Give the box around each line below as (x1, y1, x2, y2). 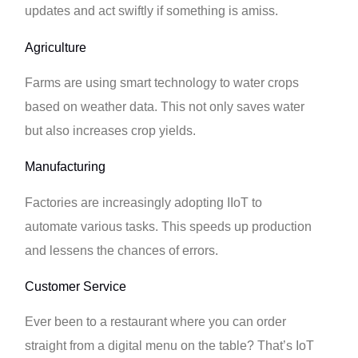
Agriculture (25, 40, 87, 54)
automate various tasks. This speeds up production (25, 219, 312, 233)
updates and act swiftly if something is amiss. (25, 4, 279, 18)
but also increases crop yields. (25, 124, 197, 137)
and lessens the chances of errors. (25, 243, 219, 257)
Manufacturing (25, 160, 106, 174)
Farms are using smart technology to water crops (25, 76, 300, 89)
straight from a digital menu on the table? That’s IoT (25, 339, 315, 353)
